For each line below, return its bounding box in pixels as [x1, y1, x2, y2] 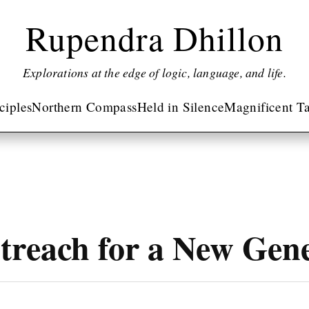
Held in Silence [137, 98, 225, 116]
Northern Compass [32, 98, 137, 116]
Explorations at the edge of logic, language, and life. [23, 63, 286, 81]
